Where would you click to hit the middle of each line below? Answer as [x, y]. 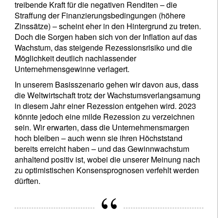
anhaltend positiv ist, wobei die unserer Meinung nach [107, 159]
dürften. [27, 181]
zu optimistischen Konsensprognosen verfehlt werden [107, 170]
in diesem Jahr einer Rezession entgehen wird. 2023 [105, 106]
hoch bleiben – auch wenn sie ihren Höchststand [99, 138]
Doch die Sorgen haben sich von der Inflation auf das [106, 37]
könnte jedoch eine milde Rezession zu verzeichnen [105, 117]
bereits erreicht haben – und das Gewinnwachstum [102, 149]
